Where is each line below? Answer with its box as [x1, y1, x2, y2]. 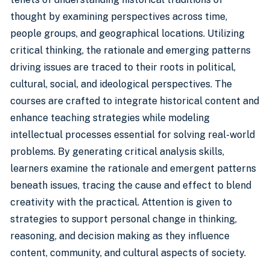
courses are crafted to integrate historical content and [10, 95, 259, 107]
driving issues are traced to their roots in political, [10, 61, 236, 73]
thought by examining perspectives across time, [10, 11, 227, 22]
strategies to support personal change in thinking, [10, 213, 237, 225]
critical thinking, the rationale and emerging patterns [10, 45, 251, 56]
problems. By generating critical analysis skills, [10, 146, 224, 157]
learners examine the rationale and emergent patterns [10, 163, 256, 174]
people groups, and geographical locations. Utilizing [10, 28, 245, 39]
